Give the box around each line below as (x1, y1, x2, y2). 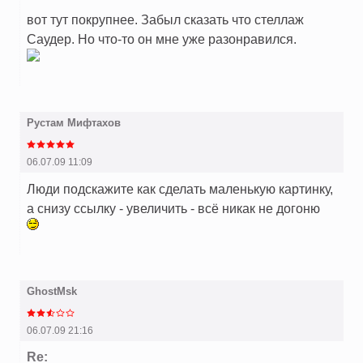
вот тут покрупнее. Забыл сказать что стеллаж (27, 12, 304, 28)
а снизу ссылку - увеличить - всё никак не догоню (27, 201, 320, 216)
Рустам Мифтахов (27, 117, 121, 130)
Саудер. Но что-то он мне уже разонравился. (27, 32, 297, 47)
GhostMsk (27, 285, 77, 298)
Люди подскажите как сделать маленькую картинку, (27, 181, 333, 197)
